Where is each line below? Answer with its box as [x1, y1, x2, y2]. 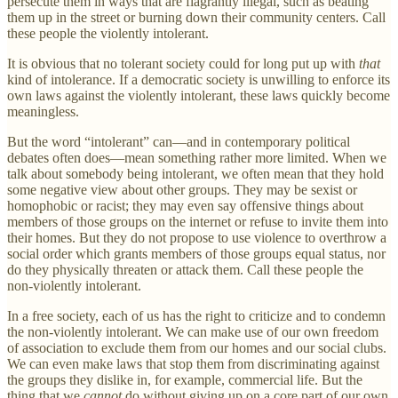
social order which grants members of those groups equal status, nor [7, 246, 386, 262]
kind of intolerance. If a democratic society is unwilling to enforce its [7, 72, 390, 88]
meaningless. [7, 104, 79, 120]
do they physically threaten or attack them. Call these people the [7, 262, 363, 278]
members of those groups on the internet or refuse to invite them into [7, 214, 388, 230]
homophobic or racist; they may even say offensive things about [7, 198, 363, 214]
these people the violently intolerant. [7, 26, 209, 42]
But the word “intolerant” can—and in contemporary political [7, 134, 350, 150]
